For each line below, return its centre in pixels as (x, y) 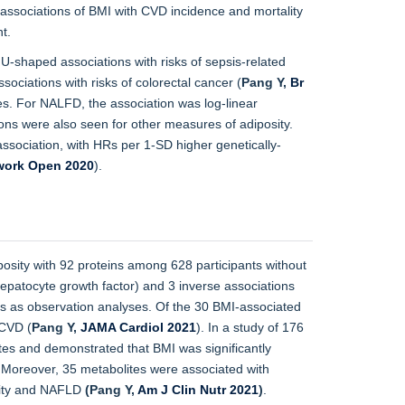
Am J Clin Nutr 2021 (198, 389)
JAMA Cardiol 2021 (138, 327)
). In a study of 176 (250, 327)
